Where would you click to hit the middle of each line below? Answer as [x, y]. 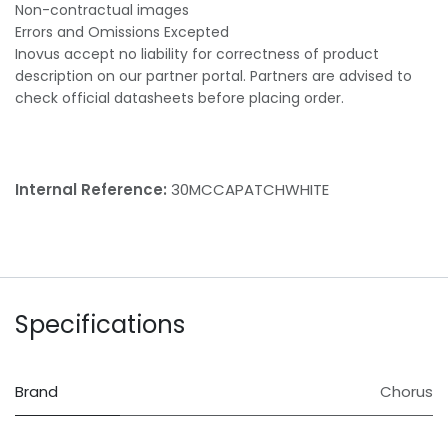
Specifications [100, 325]
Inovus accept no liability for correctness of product [197, 54]
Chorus [406, 392]
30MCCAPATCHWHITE [250, 190]
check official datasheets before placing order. [179, 98]
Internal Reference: [93, 190]
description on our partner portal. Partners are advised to [213, 76]
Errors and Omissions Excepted [122, 32]
